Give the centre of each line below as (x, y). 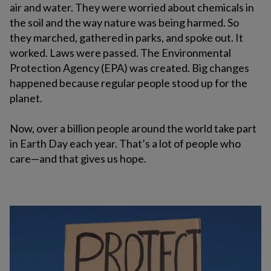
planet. (26, 98)
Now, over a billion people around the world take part (133, 129)
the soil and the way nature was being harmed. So (124, 23)
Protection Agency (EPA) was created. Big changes (129, 68)
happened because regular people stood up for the (129, 83)
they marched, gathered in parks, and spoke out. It (126, 38)
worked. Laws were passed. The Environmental (120, 53)
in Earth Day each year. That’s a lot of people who (125, 144)
